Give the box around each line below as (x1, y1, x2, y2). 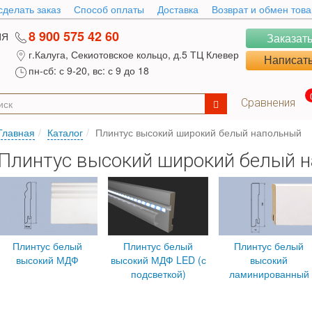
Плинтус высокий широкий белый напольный (95, 125, 302, 139)
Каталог (47, 125, 83, 139)
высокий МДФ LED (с (110, 253, 206, 267)
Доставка (157, 2, 198, 16)
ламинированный (228, 267, 309, 281)
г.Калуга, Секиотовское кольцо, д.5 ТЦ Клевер (29, 47, 239, 61)
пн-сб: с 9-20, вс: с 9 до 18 (29, 63, 149, 78)
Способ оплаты (74, 2, 144, 16)
